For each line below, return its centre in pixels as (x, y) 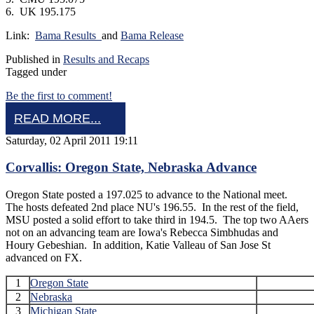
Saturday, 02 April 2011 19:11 (72, 140)
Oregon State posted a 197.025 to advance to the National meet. (148, 194)
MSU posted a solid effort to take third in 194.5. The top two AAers (157, 220)
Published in (33, 59)
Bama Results (68, 35)
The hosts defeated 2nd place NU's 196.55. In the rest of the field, (152, 207)
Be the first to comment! (59, 95)
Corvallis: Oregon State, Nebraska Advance (131, 168)
